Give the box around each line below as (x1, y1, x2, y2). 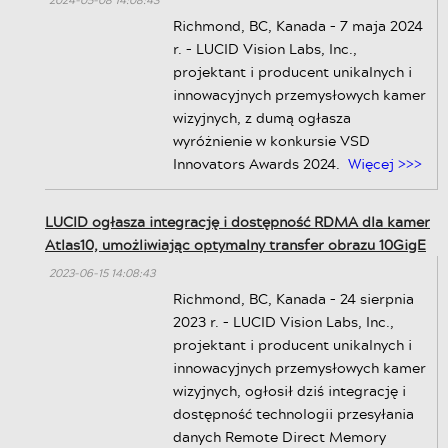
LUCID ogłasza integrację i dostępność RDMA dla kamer (45, 210, 430, 233)
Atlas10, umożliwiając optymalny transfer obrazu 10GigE (45, 233, 426, 256)
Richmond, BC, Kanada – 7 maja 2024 (173, 14, 423, 37)
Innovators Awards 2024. (173, 152, 340, 175)
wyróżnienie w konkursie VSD (173, 129, 370, 152)
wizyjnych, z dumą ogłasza (173, 106, 351, 129)
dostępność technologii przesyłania (173, 402, 414, 425)
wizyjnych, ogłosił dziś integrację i (173, 379, 406, 402)
